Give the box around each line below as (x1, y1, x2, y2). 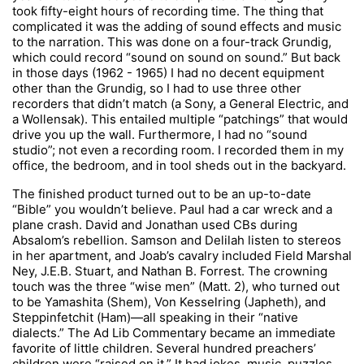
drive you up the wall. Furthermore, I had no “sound (12, 127, 307, 142)
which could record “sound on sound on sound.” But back (12, 50, 340, 65)
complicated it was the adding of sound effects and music (12, 19, 341, 34)
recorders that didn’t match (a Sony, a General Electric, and (12, 96, 349, 111)
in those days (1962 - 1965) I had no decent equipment (12, 65, 324, 80)
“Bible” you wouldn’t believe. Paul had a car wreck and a (12, 201, 332, 217)
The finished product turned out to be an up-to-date (12, 186, 311, 201)
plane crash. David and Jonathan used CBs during (12, 217, 297, 232)
